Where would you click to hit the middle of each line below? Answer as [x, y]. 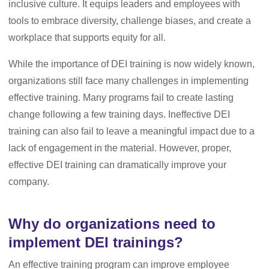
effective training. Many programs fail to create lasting [121, 98]
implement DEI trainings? [96, 242]
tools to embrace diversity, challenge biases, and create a [130, 21]
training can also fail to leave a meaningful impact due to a [131, 131]
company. [30, 182]
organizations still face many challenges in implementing [128, 81]
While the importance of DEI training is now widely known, [131, 64]
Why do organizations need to [112, 224]
